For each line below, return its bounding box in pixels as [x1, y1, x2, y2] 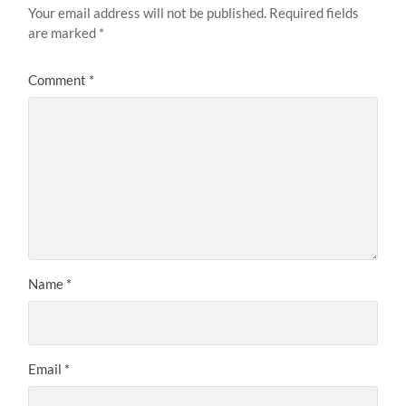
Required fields [269, 4, 360, 21]
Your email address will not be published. [28, 4, 267, 21]
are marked [28, 24, 100, 41]
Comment [28, 71, 90, 88]
